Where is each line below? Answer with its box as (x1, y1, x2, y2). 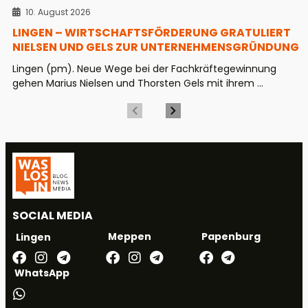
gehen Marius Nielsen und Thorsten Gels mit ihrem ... (12, 76, 263, 91)
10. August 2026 (25, 6, 91, 19)
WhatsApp (14, 266, 69, 280)
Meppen (107, 230, 151, 244)
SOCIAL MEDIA (12, 208, 93, 224)
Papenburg (201, 230, 261, 244)
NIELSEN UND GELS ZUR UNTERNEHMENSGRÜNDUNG (12, 39, 299, 56)
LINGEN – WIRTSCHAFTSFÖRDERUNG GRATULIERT (12, 25, 291, 41)
